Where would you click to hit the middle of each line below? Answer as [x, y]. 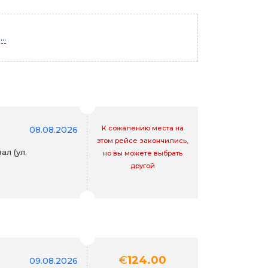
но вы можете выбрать [143, 153]
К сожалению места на [143, 128]
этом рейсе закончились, [143, 140]
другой [143, 165]
